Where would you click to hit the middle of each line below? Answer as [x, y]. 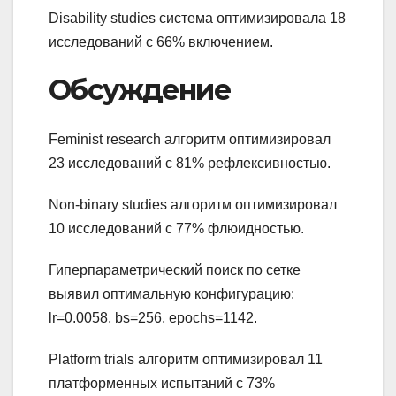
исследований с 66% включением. [161, 42]
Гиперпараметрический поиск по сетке [175, 270]
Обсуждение [139, 89]
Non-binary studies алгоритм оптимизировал [193, 205]
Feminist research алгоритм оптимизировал [190, 140]
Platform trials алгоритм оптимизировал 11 [186, 360]
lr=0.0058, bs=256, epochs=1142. [153, 318]
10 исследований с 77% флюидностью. [176, 229]
